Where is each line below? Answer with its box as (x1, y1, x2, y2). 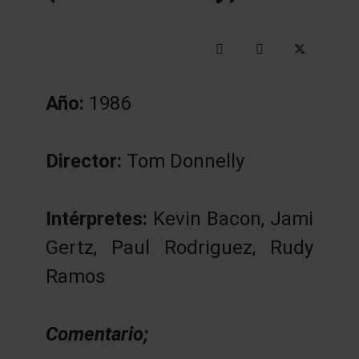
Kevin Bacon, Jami (152, 207, 314, 230)
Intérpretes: (45, 207, 153, 230)
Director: (45, 149, 127, 172)
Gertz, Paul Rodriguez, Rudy (45, 236, 314, 259)
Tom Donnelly (126, 149, 244, 172)
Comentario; (45, 322, 148, 345)
